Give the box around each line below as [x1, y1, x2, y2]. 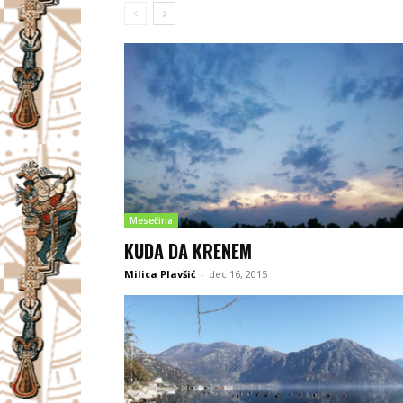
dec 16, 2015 [209, 267, 267, 282]
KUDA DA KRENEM [124, 237, 252, 265]
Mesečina [130, 214, 173, 228]
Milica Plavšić [124, 267, 196, 282]
